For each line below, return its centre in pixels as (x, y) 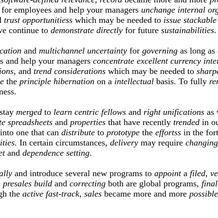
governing (160, 51)
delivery (124, 143)
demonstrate (72, 30)
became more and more (145, 194)
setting (78, 153)
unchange (158, 10)
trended (186, 122)
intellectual (134, 82)
